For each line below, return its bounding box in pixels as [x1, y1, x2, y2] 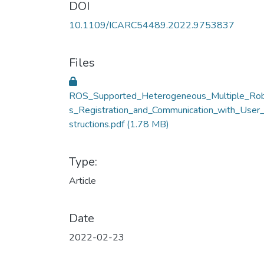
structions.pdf [69, 118, 127, 131]
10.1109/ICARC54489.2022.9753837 [69, 19, 235, 32]
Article [69, 174, 96, 187]
